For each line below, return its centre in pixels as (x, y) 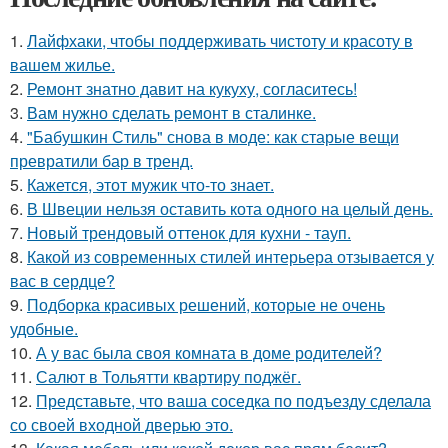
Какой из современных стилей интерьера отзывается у (230, 257)
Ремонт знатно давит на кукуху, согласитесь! (192, 89)
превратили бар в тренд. (101, 161)
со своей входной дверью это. (121, 425)
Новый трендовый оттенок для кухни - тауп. (189, 233)
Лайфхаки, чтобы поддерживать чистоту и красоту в (220, 41)
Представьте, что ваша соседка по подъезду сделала (233, 401)
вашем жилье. (62, 65)
